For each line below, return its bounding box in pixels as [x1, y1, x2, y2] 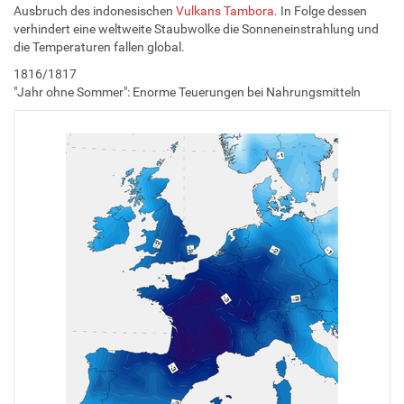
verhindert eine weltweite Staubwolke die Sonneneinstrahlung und [14, 21, 379, 36]
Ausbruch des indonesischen [14, 3, 176, 18]
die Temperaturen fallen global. [14, 39, 185, 54]
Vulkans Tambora [176, 3, 274, 18]
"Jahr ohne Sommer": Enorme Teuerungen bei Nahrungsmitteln [14, 84, 361, 99]
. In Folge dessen [274, 3, 367, 18]
